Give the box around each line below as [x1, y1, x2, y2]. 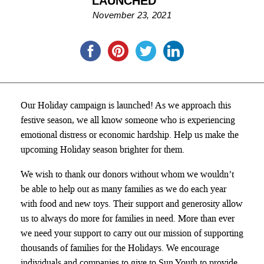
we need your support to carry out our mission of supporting [21, 227, 243, 240]
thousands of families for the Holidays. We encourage [21, 242, 219, 255]
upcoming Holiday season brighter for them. [21, 143, 187, 156]
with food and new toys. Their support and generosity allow [21, 197, 243, 210]
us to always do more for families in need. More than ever [21, 212, 235, 225]
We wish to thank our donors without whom [21, 168, 187, 181]
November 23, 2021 [92, 9, 172, 20]
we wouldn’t [187, 168, 234, 181]
